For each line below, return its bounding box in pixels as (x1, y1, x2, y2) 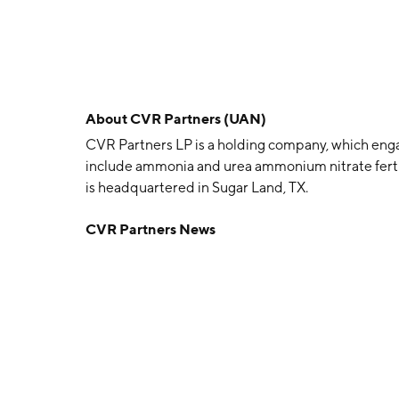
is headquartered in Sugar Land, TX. (85, 179, 308, 196)
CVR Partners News (85, 220, 216, 238)
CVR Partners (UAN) (130, 110, 266, 127)
